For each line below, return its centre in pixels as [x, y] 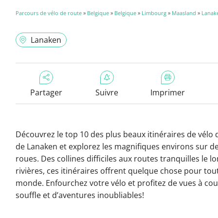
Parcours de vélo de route [49, 13]
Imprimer [168, 92]
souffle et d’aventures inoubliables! [80, 195]
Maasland [184, 13]
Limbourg [154, 13]
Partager [46, 92]
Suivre [107, 92]
